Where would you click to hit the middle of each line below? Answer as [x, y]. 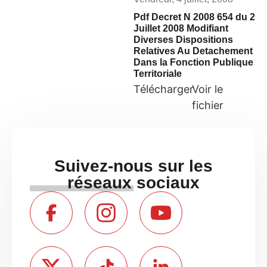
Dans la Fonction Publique [193, 62]
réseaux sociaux [133, 182]
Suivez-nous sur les [133, 166]
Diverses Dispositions [183, 39]
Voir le [207, 89]
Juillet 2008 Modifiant [181, 28]
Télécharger [164, 89]
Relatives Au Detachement [193, 51]
